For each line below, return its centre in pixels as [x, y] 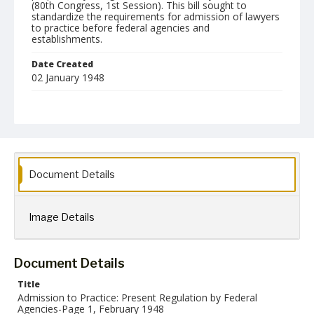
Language [54, 144]
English [52, 159]
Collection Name [69, 185]
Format [48, 103]
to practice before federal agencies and [121, 28]
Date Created [62, 64]
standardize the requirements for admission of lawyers [156, 16]
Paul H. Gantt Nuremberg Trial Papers [113, 200]
